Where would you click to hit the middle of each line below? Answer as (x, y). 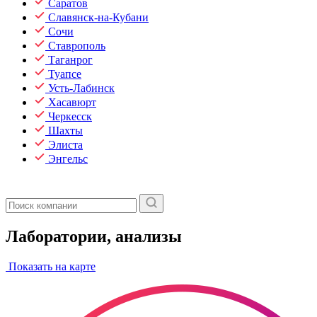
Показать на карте (51, 266)
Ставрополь (77, 46)
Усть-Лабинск (81, 88)
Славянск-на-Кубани (98, 17)
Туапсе (65, 74)
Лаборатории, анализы (94, 236)
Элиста (65, 145)
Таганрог (70, 60)
